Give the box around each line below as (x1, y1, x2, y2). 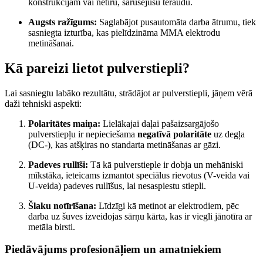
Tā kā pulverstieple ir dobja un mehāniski (88, 159, 243, 170)
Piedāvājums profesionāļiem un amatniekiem (5, 243, 221, 256)
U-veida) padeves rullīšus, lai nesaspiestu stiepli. (28, 180, 206, 191)
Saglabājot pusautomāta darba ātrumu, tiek (97, 16, 256, 27)
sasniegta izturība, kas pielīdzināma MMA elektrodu (28, 27, 220, 38)
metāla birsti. (28, 221, 75, 232)
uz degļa (211, 129, 245, 139)
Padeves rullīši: (28, 159, 88, 170)
